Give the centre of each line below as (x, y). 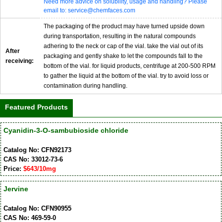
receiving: (20, 61)
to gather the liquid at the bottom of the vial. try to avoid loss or (126, 76)
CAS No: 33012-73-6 (33, 159)
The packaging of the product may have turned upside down (124, 27)
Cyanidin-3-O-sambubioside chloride (66, 130)
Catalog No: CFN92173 (37, 150)
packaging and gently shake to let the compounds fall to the (123, 56)
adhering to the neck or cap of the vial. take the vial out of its (123, 46)
